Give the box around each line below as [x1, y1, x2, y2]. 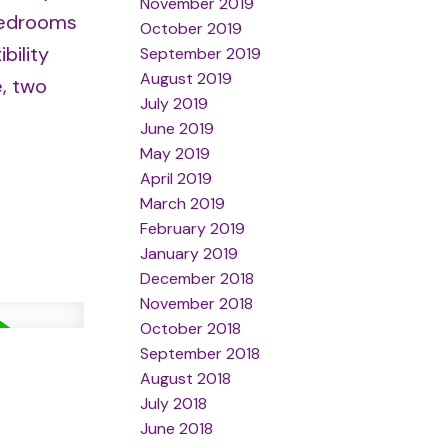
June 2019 [140, 117, 215, 139]
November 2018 [140, 292, 254, 314]
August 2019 [140, 67, 233, 89]
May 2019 [140, 142, 211, 164]
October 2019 [140, 17, 243, 39]
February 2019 [140, 217, 246, 239]
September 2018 [140, 342, 261, 364]
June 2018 [140, 417, 214, 439]
